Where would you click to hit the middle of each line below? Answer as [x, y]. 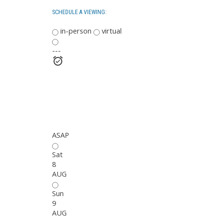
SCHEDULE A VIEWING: [79, 12]
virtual [111, 30]
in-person [75, 30]
